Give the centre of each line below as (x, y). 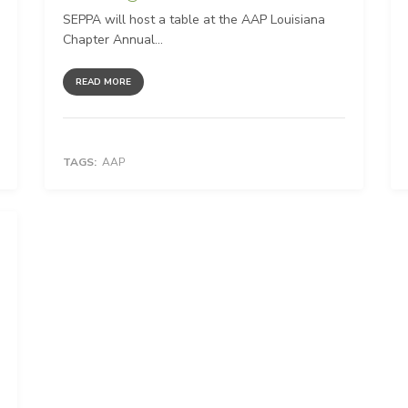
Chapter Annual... (113, 40)
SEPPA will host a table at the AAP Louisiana (194, 20)
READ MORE (103, 82)
